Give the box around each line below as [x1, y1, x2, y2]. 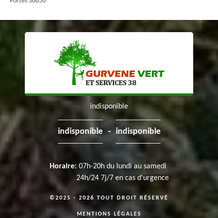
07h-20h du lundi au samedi [78, 163, 166, 170]
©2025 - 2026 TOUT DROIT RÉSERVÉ [50, 195, 168, 201]
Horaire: [49, 163, 76, 170]
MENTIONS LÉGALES [76, 211, 142, 217]
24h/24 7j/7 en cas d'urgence [76, 174, 169, 182]
